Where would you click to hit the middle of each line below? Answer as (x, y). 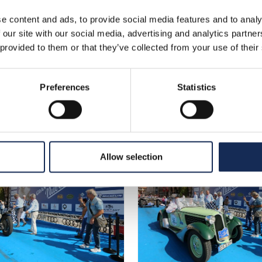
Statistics (196, 87)
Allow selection (131, 157)
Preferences (65, 87)
